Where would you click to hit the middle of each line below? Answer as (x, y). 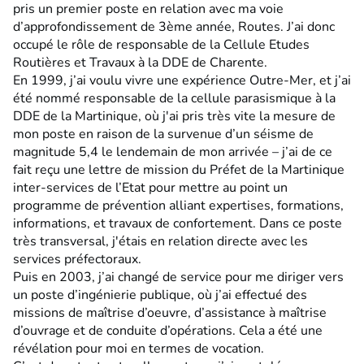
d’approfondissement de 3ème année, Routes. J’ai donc (174, 26)
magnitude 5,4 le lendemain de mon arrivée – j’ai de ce (173, 152)
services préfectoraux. (77, 259)
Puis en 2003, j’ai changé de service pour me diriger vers (178, 277)
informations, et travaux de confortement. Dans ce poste (178, 223)
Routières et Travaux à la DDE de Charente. (140, 62)
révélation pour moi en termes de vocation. (139, 348)
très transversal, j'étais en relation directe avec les (160, 241)
